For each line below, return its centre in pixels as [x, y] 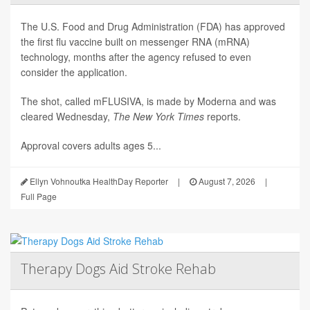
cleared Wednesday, [67, 117]
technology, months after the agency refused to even [136, 57]
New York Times [170, 117]
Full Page [39, 197]
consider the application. [74, 72]
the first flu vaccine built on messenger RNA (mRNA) [135, 42]
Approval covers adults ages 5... [91, 146]
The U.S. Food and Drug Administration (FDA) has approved [153, 27]
